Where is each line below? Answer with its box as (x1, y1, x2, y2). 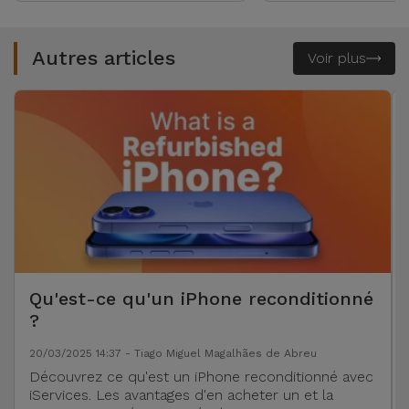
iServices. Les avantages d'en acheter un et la (29, 386, 333, 404)
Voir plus (308, 49, 366, 67)
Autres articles (32, 47, 175, 69)
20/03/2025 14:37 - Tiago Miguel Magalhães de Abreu (29, 347, 317, 360)
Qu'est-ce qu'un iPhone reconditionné (29, 288, 373, 309)
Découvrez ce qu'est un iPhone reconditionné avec (29, 368, 373, 385)
